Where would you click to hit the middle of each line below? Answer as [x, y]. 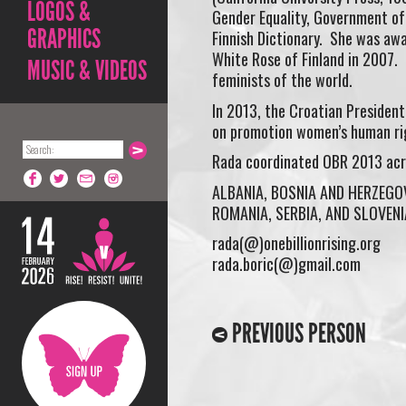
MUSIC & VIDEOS [87, 71]
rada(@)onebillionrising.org [296, 243]
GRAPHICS [64, 39]
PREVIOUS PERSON [296, 333]
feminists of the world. [282, 80]
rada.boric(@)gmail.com [286, 264]
